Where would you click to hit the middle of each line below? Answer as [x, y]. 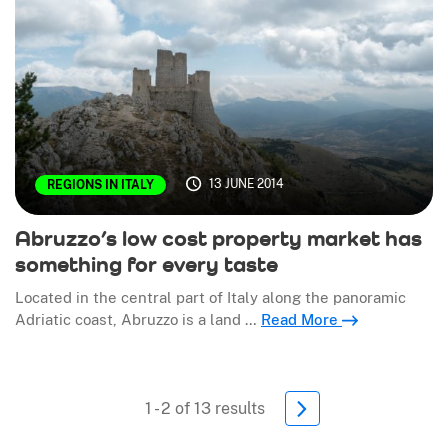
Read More [301, 320]
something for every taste [146, 264]
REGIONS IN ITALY [100, 185]
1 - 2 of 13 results [204, 408]
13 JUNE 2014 [246, 184]
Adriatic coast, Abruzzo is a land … [138, 320]
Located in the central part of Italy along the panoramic [210, 298]
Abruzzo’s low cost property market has [218, 238]
